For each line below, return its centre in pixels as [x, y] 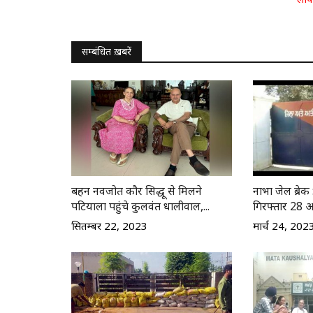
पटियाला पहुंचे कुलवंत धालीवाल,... [140, 206]
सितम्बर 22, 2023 [109, 225]
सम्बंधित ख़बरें [107, 51]
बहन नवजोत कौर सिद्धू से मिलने [137, 190]
